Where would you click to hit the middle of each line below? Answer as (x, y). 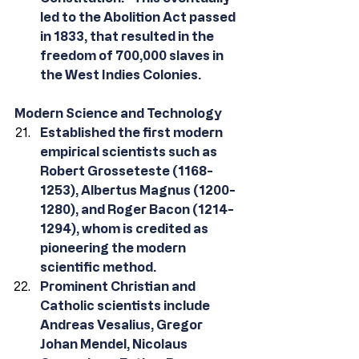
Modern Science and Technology (118, 113)
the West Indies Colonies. (121, 75)
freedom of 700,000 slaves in (133, 55)
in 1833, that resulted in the (128, 36)
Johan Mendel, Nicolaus (115, 344)
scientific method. (98, 267)
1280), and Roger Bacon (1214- (137, 209)
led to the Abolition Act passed (139, 17)
